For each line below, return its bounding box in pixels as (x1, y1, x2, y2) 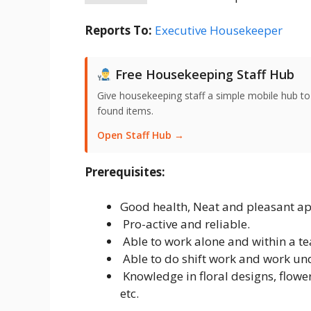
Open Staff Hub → (97, 128, 184, 142)
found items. (97, 103, 153, 117)
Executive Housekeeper (155, 22, 283, 39)
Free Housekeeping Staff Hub (111, 65, 294, 83)
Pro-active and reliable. (120, 216, 250, 233)
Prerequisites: (85, 163, 165, 180)
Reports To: (85, 22, 152, 39)
